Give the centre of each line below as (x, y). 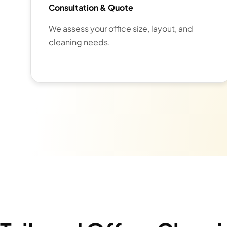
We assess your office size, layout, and (121, 29)
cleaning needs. (80, 42)
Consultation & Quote (91, 8)
